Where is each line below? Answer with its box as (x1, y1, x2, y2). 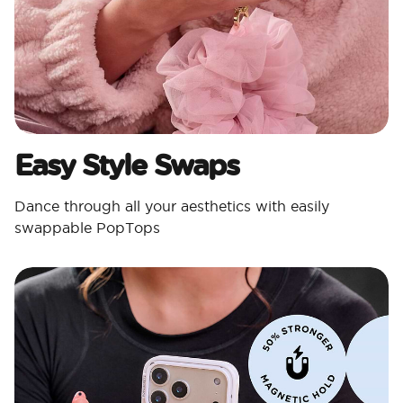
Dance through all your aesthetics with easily (14, 198, 329, 215)
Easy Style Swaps (14, 144, 238, 185)
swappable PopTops (14, 219, 160, 237)
